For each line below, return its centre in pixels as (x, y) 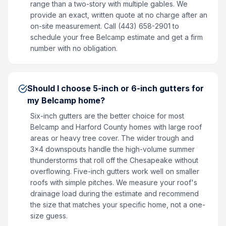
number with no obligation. (74, 48)
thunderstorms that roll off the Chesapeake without (114, 160)
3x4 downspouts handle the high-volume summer (112, 149)
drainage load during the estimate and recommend (115, 193)
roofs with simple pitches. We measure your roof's (114, 182)
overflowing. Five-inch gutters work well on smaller (115, 171)
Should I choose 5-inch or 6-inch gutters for (116, 88)
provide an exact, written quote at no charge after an (119, 15)
